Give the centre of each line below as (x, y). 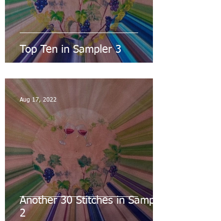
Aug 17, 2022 (38, 100)
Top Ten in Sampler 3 (71, 50)
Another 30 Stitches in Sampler (93, 201)
